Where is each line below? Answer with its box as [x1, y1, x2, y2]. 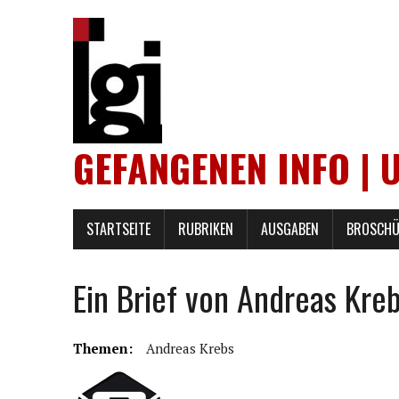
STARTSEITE [86, 218, 151, 240]
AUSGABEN [261, 218, 319, 240]
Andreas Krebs [146, 339, 234, 357]
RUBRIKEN [178, 218, 233, 240]
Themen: [73, 339, 133, 357]
